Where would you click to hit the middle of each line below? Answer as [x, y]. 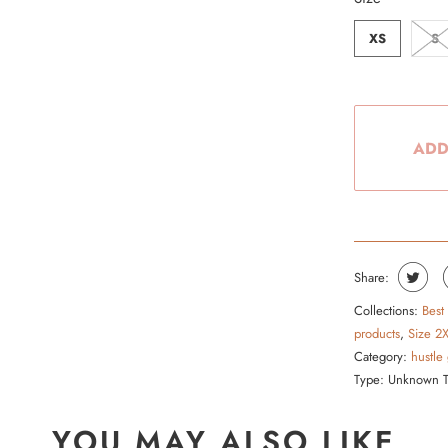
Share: [371, 277]
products [377, 333]
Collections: [386, 310]
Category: [380, 356]
